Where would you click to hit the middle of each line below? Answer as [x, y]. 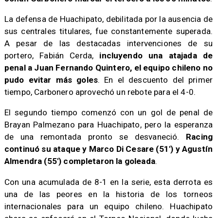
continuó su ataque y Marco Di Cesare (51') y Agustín [109, 149]
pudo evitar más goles [51, 80]
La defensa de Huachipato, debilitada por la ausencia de [109, 19]
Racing [196, 137]
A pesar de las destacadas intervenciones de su [109, 44]
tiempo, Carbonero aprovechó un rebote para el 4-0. [100, 92]
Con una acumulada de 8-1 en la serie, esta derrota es [109, 182]
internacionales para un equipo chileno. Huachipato [109, 206]
